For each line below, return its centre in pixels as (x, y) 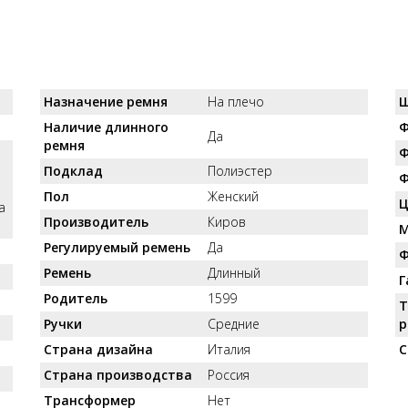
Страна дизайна (98, 349)
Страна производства (118, 375)
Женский (233, 196)
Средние (234, 324)
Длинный (234, 273)
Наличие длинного (106, 127)
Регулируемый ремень (117, 247)
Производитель (96, 222)
